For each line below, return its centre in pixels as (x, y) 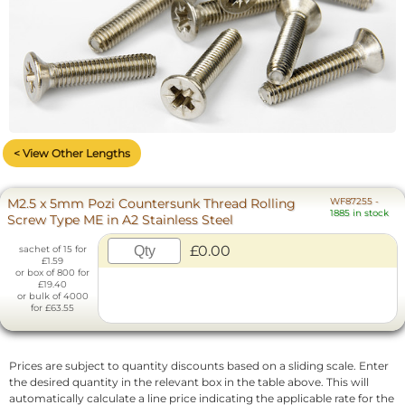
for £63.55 (52, 308)
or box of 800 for (52, 273)
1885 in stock (360, 213)
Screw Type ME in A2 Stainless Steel (124, 220)
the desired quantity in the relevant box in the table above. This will (189, 382)
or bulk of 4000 (52, 297)
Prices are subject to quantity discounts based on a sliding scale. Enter (199, 366)
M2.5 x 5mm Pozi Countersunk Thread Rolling (151, 204)
